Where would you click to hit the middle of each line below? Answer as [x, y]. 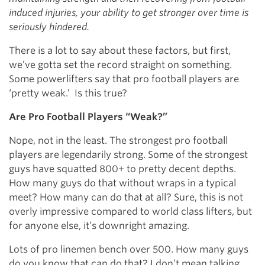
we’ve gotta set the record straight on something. [120, 65]
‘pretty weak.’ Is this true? [68, 93]
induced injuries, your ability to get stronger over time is [129, 13]
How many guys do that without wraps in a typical [122, 183]
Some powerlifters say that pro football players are [124, 79]
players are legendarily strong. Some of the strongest [128, 155]
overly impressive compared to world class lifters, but [130, 211]
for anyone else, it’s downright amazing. [99, 226]
